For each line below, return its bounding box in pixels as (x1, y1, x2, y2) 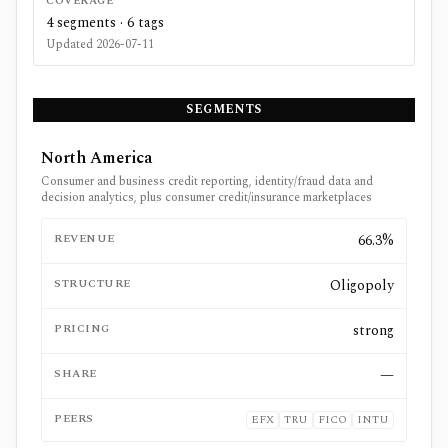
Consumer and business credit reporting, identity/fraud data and (41, 172, 373, 191)
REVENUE (54, 230, 115, 247)
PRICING (54, 320, 110, 337)
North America (41, 146, 153, 170)
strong (353, 320, 394, 341)
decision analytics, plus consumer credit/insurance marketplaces (41, 188, 372, 207)
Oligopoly (330, 275, 394, 296)
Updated (46, 35, 96, 54)
